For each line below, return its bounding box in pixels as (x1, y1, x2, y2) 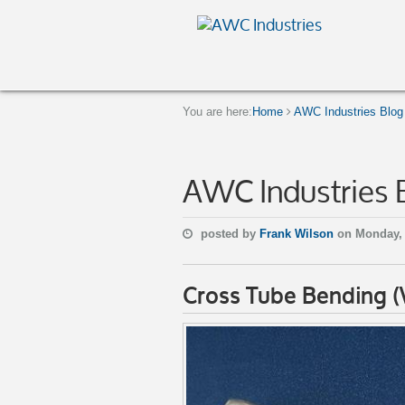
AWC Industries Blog (294, 105, 403, 118)
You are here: (183, 105, 252, 118)
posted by (197, 227, 259, 240)
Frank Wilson (259, 227, 337, 240)
